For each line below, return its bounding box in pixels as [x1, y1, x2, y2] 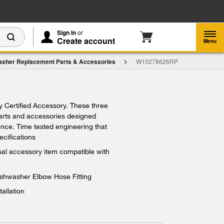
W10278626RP [135, 57, 178, 65]
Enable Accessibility [103, 6, 175, 16]
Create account [57, 35, 115, 46]
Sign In [57, 28, 76, 37]
